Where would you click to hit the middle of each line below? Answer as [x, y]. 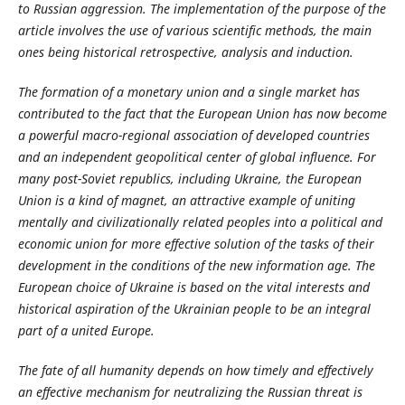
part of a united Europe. [86, 331]
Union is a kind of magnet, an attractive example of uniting [186, 201]
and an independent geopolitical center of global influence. [185, 157]
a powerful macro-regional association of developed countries [193, 136]
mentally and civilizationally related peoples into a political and [200, 222]
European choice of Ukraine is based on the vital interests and [193, 287]
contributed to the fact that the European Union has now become [202, 114]
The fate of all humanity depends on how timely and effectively [195, 371]
